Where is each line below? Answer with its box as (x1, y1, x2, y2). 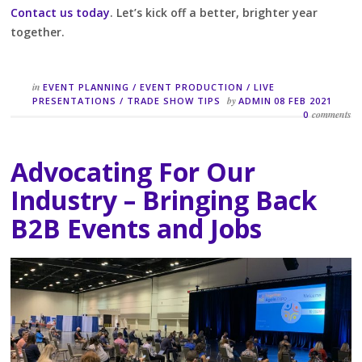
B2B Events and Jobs (11, 211, 263, 246)
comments (311, 107, 351, 122)
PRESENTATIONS (32, 95, 117, 107)
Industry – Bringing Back (11, 183, 318, 218)
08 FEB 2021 (274, 95, 333, 107)
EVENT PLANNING (43, 81, 130, 94)
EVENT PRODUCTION (140, 81, 244, 94)
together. (11, 24, 65, 40)
